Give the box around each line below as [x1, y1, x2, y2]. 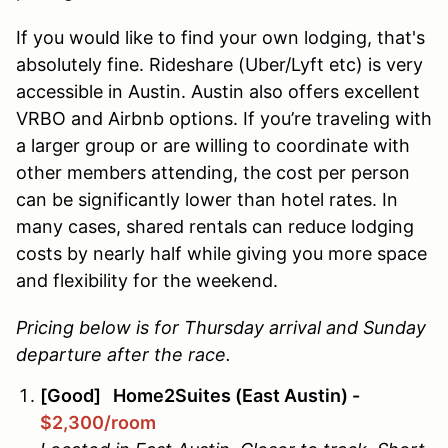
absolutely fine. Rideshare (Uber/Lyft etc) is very [16, 54, 423, 76]
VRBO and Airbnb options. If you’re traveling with [16, 108, 432, 130]
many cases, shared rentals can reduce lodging [16, 216, 414, 238]
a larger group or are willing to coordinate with [16, 135, 410, 157]
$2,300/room [40, 412, 156, 434]
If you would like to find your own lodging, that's [16, 27, 425, 49]
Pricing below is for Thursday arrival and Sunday [16, 317, 426, 339]
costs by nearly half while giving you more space [16, 243, 427, 265]
